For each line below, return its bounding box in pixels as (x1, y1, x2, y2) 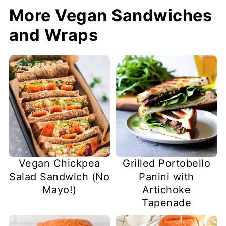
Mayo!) (42, 184, 77, 196)
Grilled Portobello (123, 157, 211, 169)
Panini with (139, 171, 194, 183)
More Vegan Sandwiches (9, 6, 212, 26)
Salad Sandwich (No (9, 171, 110, 183)
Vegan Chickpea (18, 157, 100, 169)
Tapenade (142, 197, 192, 209)
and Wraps (9, 25, 98, 45)
